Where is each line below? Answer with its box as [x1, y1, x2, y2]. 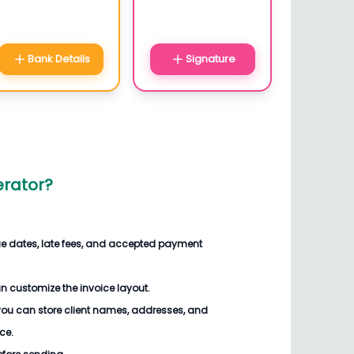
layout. [117, 281, 150, 295]
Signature [185, 51, 235, 66]
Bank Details [27, 51, 90, 66]
